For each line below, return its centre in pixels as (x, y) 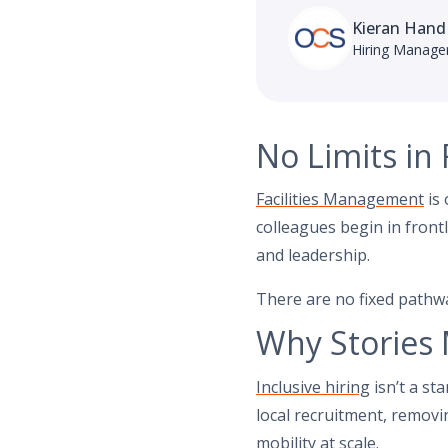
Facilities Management (340, 199)
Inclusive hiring (313, 387)
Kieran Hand (399, 27)
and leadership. (313, 255)
